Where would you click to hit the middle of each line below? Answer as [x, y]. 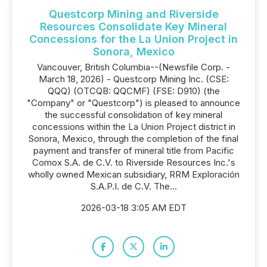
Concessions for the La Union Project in [133, 39]
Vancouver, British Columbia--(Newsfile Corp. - [133, 67]
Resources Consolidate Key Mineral [133, 27]
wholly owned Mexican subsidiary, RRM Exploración [133, 174]
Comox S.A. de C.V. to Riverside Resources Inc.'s [133, 162]
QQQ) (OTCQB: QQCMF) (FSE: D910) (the [133, 91]
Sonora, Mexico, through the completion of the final [133, 139]
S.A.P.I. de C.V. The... [133, 186]
